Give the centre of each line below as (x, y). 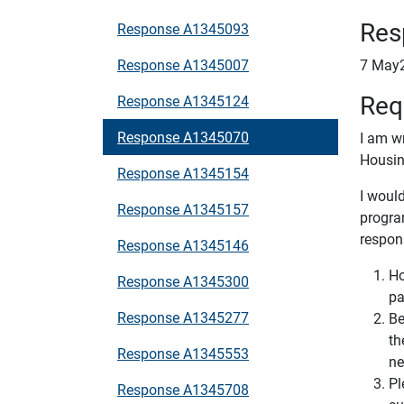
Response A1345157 (183, 209)
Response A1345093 (183, 28)
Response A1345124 (183, 101)
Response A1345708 (183, 389)
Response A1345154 (183, 173)
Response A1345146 (183, 245)
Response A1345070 (183, 137)
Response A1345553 (183, 353)
